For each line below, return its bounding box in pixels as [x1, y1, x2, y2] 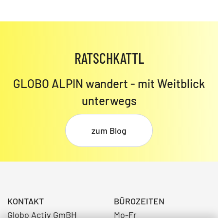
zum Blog [91, 125, 127, 136]
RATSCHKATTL [74, 49, 144, 67]
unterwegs [81, 93, 137, 108]
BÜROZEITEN [114, 195, 164, 206]
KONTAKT [7, 195, 44, 206]
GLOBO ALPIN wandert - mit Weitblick [13, 76, 205, 91]
